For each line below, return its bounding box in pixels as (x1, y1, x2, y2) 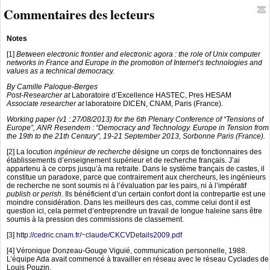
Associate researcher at (7, 99, 84, 108)
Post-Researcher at (7, 90, 70, 99)
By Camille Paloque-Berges (7, 82, 98, 91)
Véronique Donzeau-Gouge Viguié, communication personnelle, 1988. (16, 246, 247, 255)
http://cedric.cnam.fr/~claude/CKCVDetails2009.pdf (16, 230, 182, 239)
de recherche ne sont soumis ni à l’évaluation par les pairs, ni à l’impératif (7, 181, 246, 190)
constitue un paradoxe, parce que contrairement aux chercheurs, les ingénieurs (7, 172, 266, 181)
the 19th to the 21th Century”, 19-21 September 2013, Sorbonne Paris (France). (7, 131, 265, 140)
